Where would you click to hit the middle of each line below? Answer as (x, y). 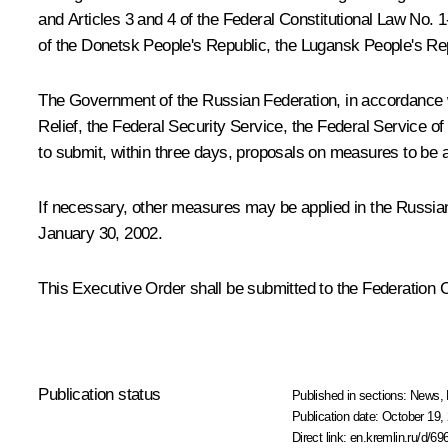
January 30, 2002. (100, 233)
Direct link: (321, 437)
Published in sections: (351, 395)
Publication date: (337, 416)
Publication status (99, 394)
